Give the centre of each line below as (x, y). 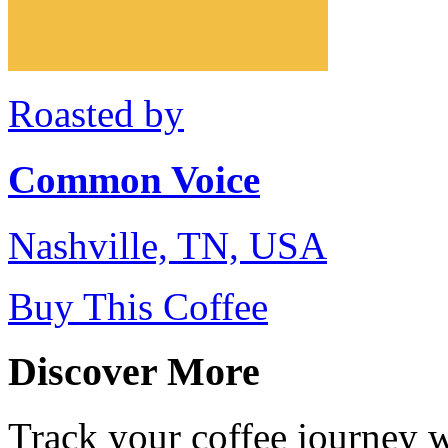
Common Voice (134, 180)
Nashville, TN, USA (167, 246)
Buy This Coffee (138, 307)
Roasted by (96, 113)
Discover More (134, 372)
